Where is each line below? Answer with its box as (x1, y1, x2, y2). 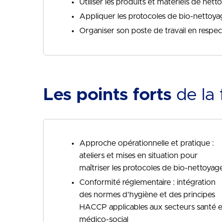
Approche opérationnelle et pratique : (79, 139, 214, 147)
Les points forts (43, 86, 171, 104)
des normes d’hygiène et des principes (79, 191, 215, 199)
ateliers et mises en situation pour (79, 152, 198, 160)
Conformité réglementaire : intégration (79, 178, 216, 186)
